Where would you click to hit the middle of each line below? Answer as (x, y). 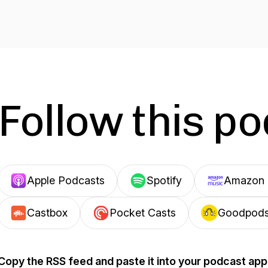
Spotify (164, 180)
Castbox (47, 213)
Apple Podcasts (66, 180)
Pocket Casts (143, 213)
